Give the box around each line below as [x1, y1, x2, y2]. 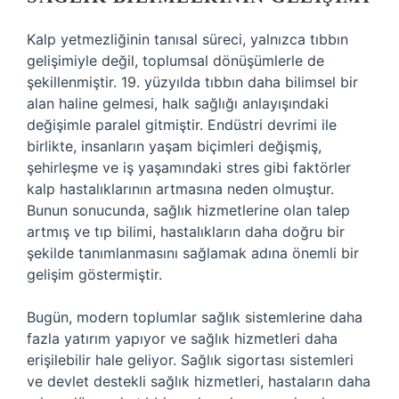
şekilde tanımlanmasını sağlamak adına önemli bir [27, 244, 359, 262]
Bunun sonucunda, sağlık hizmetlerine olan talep [27, 201, 350, 219]
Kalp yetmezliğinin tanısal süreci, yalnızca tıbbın [27, 30, 348, 48]
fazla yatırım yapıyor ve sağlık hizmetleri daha [27, 330, 338, 347]
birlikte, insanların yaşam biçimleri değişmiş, [27, 137, 322, 155]
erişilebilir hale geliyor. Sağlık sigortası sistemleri [27, 351, 354, 369]
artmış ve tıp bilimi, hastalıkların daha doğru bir [27, 223, 345, 240]
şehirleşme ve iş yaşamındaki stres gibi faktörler [27, 159, 351, 176]
